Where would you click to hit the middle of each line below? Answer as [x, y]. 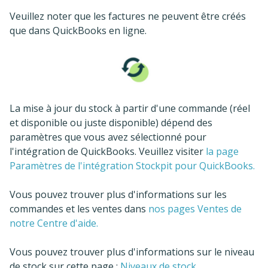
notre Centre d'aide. [54, 223]
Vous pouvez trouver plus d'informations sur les [118, 195]
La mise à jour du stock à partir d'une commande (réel [130, 109]
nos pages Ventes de [195, 209]
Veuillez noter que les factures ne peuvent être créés [128, 16]
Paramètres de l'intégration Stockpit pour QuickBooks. [132, 166]
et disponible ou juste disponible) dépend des [111, 123]
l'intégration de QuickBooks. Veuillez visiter [108, 152]
